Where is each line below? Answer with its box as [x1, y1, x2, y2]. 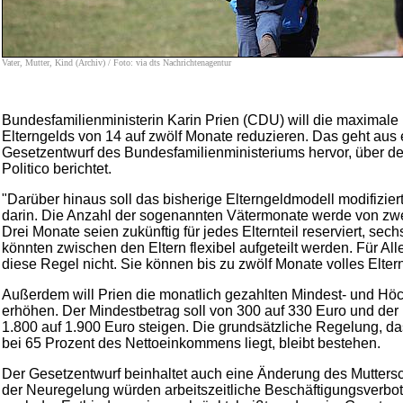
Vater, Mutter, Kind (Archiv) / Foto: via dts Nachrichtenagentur [2, 58, 231, 67]
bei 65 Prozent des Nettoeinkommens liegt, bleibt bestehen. [2, 336, 381, 351]
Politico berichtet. [2, 161, 112, 176]
